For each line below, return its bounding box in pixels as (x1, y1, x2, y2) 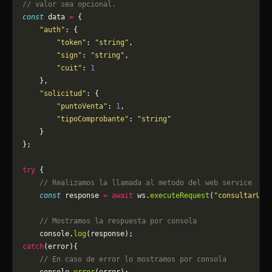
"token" (22, 38, 86, 47)
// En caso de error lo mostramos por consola (22, 255, 226, 263)
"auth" (22, 25, 65, 34)
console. (22, 229, 73, 238)
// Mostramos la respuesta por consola (22, 217, 197, 225)
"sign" (22, 51, 82, 59)
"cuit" (22, 64, 82, 72)
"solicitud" (22, 89, 86, 98)
